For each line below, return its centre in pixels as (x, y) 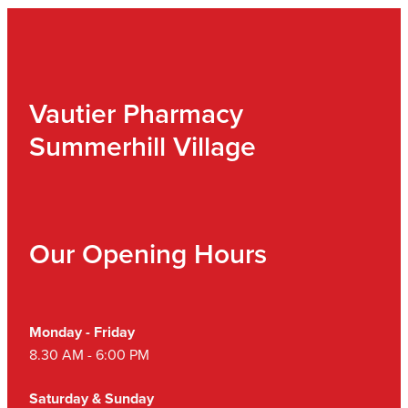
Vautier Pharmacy (136, 114)
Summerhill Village (146, 147)
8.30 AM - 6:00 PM (89, 355)
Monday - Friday (84, 332)
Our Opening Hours (148, 254)
